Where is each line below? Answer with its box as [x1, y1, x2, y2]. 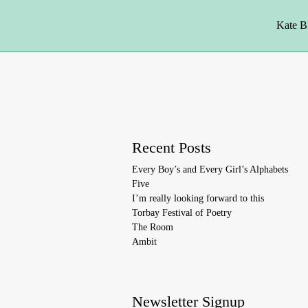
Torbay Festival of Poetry [132, 208, 232, 218]
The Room [132, 222, 173, 232]
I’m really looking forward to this [132, 193, 264, 203]
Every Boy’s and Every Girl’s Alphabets [132, 164, 288, 175]
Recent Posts [132, 139, 211, 156]
